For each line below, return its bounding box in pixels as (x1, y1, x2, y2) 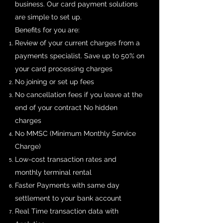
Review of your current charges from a (15, 39, 140, 47)
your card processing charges (15, 65, 112, 73)
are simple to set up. (15, 13, 82, 21)
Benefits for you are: (15, 26, 80, 34)
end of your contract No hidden (15, 104, 117, 111)
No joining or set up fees (15, 78, 94, 86)
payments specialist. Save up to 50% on (15, 52, 144, 60)
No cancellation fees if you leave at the (15, 91, 142, 99)
